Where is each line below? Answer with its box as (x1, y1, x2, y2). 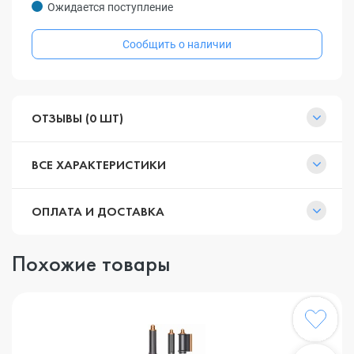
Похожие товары (12, 250, 171, 277)
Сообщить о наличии (122, 38, 232, 51)
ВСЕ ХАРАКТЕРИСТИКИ (32, 156, 166, 173)
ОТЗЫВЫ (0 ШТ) (32, 110, 123, 126)
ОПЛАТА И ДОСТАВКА (32, 203, 164, 220)
